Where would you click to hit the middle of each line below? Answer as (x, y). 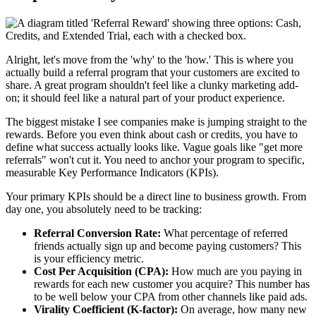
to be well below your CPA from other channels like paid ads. (171, 296)
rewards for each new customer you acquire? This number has (172, 284)
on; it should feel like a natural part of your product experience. (145, 97)
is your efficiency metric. (89, 258)
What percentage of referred (224, 233)
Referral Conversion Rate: (97, 233)
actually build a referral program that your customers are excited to (153, 72)
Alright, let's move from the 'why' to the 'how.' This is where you (150, 59)
